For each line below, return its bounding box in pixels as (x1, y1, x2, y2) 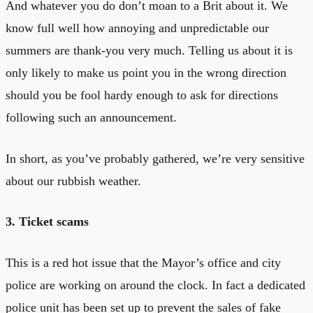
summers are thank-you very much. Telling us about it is (6, 43, 293, 57)
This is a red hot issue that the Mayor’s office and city (6, 255, 281, 270)
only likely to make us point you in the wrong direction (6, 65, 286, 80)
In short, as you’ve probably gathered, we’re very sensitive (6, 151, 305, 166)
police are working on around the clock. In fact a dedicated (6, 277, 305, 292)
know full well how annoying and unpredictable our (6, 20, 269, 35)
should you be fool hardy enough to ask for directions (6, 87, 278, 102)
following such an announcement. (6, 110, 177, 124)
